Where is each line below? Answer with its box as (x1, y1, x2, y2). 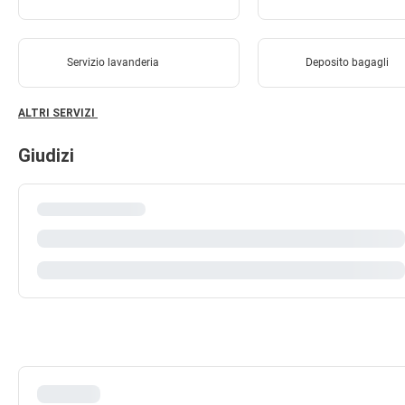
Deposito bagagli (306, 56, 390, 69)
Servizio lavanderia (66, 56, 159, 69)
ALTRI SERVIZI (18, 107, 98, 119)
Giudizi (18, 145, 74, 166)
